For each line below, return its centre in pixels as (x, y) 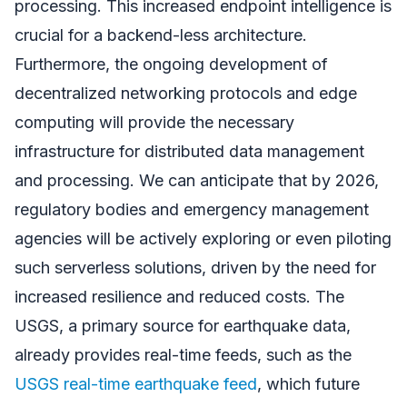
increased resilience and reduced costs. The (179, 296)
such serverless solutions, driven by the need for (195, 267)
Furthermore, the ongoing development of (171, 64)
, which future (308, 383)
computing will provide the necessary (154, 122)
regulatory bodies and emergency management (192, 209)
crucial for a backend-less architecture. (161, 35)
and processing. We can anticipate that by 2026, (197, 180)
